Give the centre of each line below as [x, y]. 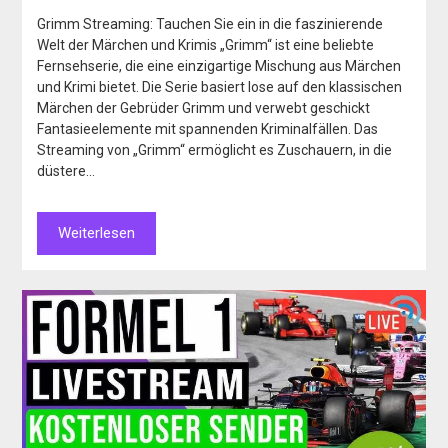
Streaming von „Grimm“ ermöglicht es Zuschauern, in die [215, 149]
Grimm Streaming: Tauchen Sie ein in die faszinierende [210, 23]
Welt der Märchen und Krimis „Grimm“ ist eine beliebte [206, 44]
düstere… [66, 170]
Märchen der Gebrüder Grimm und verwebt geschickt [204, 107]
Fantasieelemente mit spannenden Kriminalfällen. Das [208, 128]
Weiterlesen [97, 232]
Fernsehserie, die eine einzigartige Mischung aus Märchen [219, 65]
